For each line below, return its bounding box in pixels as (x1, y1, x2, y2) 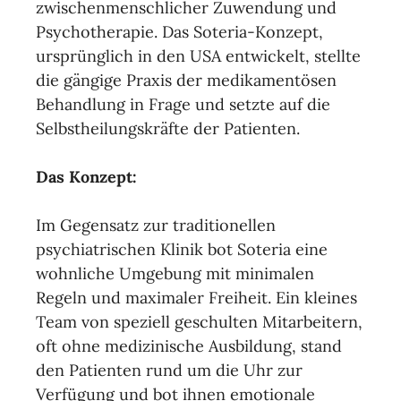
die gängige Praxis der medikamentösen (36, 70, 337, 90)
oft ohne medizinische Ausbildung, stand (36, 336, 342, 356)
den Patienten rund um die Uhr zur (36, 360, 303, 380)
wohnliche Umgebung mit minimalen (36, 263, 314, 284)
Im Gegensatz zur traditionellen (36, 215, 276, 235)
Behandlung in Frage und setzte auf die (36, 94, 330, 115)
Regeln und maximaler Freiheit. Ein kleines (36, 287, 357, 308)
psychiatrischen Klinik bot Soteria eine (36, 239, 328, 260)
